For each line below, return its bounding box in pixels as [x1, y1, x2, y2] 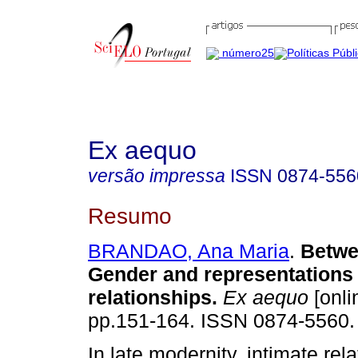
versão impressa [88, 165, 225, 186]
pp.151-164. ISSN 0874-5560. [88, 309, 355, 332]
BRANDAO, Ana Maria [88, 240, 289, 263]
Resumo [88, 202, 172, 229]
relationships [88, 286, 212, 309]
